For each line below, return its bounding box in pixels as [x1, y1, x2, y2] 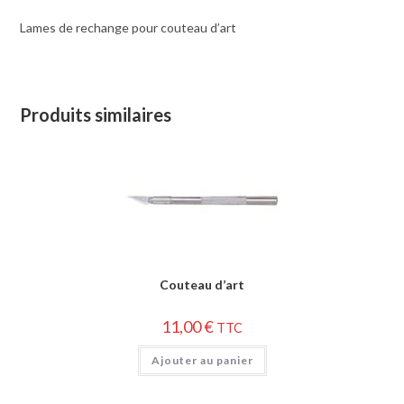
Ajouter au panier [151, 353, 253, 367]
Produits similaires [20, 104, 172, 125]
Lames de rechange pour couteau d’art [20, 20, 237, 35]
